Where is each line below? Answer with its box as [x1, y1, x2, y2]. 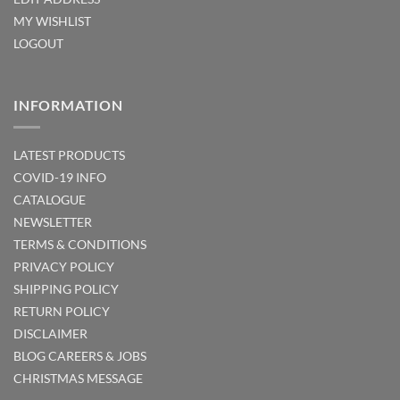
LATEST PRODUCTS [13, 146, 125, 162]
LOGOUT [13, 36, 63, 52]
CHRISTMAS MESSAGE [13, 370, 143, 386]
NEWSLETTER [13, 213, 92, 229]
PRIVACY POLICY [13, 258, 114, 274]
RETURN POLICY [13, 303, 110, 319]
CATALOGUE [13, 191, 86, 207]
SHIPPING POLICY [13, 280, 119, 296]
